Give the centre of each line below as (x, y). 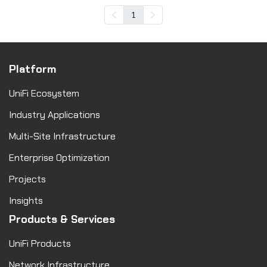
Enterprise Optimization (59, 157)
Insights (26, 200)
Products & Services (62, 219)
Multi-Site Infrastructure (62, 136)
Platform (32, 69)
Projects (27, 179)
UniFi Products (40, 243)
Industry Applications (55, 114)
